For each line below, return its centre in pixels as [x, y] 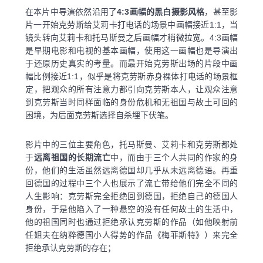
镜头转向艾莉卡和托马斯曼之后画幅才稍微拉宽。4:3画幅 [131, 37]
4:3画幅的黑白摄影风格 [161, 11]
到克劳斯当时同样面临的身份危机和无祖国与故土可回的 [131, 102]
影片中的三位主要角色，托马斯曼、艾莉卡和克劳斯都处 [131, 144]
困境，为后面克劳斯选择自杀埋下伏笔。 [99, 115]
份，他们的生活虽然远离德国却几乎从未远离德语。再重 [131, 170]
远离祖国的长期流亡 [72, 157]
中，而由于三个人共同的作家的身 [174, 157]
